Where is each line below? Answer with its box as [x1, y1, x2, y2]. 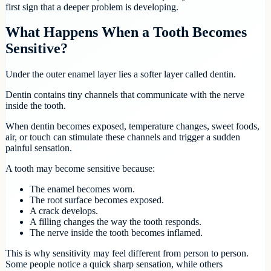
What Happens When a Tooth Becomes [5, 24, 247, 41]
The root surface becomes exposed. [30, 195, 164, 206]
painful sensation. [5, 143, 72, 154]
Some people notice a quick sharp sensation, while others [5, 259, 223, 270]
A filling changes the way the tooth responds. [30, 217, 201, 227]
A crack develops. [30, 206, 98, 217]
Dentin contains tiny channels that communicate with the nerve [5, 90, 244, 100]
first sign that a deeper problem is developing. [5, 1, 178, 12]
